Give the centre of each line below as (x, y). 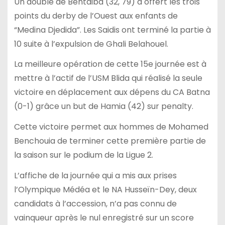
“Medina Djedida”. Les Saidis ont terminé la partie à (112, 30)
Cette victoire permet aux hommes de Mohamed (111, 127)
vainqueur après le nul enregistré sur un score (104, 217)
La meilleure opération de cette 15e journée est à (110, 64)
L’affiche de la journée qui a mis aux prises (95, 175)
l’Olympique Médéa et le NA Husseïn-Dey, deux (105, 189)
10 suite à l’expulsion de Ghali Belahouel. (91, 44)
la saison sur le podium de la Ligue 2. (83, 155)
